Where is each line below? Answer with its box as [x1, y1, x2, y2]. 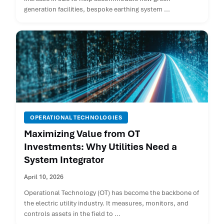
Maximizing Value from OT [24, 127, 140, 140]
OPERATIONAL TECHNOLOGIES [30, 114, 122, 121]
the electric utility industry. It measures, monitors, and [24, 199, 188, 208]
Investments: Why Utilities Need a [24, 140, 177, 153]
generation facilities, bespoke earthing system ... [24, 5, 170, 14]
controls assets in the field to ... [24, 209, 120, 218]
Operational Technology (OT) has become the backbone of [24, 188, 199, 197]
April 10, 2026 [24, 173, 63, 181]
